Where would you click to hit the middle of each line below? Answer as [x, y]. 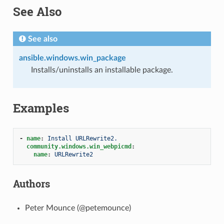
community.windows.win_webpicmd [79, 146]
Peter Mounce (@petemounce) [78, 208]
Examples [41, 108]
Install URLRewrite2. [82, 138]
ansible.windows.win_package [72, 58]
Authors [31, 183]
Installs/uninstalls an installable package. [102, 70]
